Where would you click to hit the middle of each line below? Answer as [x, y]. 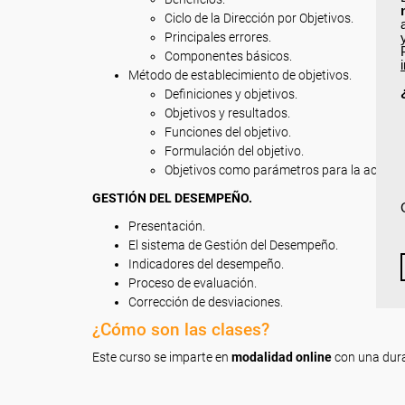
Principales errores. [218, 37]
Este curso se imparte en [162, 357]
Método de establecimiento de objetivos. [240, 75]
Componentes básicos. [228, 56]
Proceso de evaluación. [193, 283]
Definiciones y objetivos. [231, 94]
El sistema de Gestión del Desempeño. [233, 245]
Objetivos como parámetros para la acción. [284, 170]
